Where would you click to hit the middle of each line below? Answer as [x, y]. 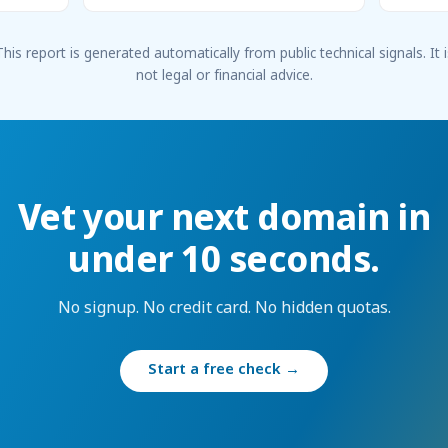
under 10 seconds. [224, 263]
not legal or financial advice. [224, 77]
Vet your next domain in [224, 221]
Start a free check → [224, 371]
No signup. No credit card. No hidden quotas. [224, 309]
